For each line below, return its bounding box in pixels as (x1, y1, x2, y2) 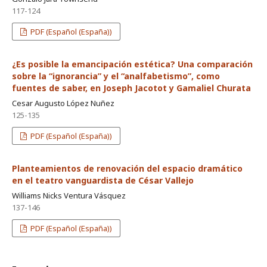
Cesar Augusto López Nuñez (12, 97, 114, 108)
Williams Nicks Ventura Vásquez (12, 190, 126, 201)
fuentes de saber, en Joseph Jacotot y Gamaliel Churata (12, 82, 251, 94)
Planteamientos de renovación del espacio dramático (12, 162, 243, 174)
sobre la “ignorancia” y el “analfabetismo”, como (12, 70, 220, 82)
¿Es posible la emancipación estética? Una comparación (12, 58, 253, 70)
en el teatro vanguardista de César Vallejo (12, 174, 194, 186)
